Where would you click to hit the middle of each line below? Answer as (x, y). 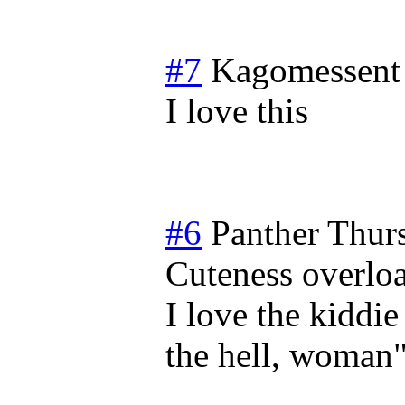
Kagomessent (306, 70)
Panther (265, 232)
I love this (237, 110)
